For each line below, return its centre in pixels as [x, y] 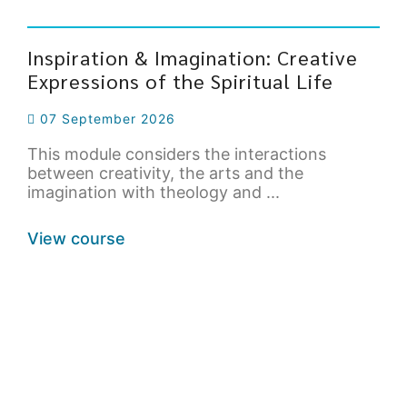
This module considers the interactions [177, 154]
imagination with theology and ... [154, 193]
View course [76, 239]
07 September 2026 [105, 119]
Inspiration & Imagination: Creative [193, 58]
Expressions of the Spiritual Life [180, 81]
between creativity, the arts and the [165, 174]
